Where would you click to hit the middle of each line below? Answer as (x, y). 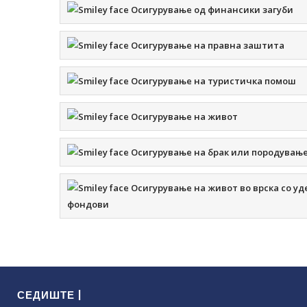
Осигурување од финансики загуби (211, 10)
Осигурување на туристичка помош (212, 81)
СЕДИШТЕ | (49, 295)
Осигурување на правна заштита (207, 45)
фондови (88, 204)
